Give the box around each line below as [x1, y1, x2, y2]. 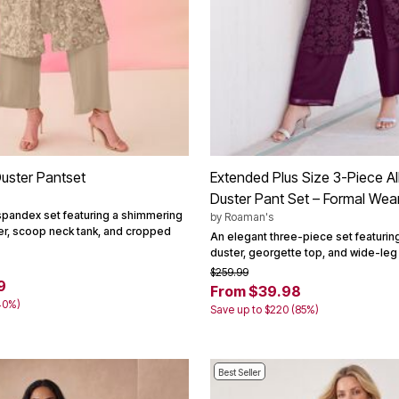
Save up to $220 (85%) [210, 303, 319, 317]
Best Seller [218, 367, 261, 379]
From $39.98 [210, 282, 301, 301]
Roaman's [224, 210, 273, 224]
